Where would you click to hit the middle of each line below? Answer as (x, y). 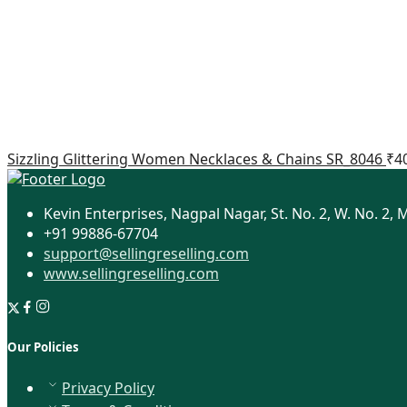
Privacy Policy (108, 388)
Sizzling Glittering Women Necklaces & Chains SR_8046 (197, 159)
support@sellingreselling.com (146, 253)
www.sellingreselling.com (131, 273)
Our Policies (43, 347)
